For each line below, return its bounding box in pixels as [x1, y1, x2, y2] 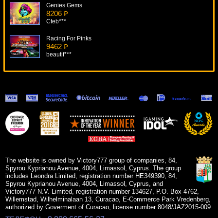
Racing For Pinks [46, 35, 91, 42]
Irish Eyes [46, 101, 72, 109]
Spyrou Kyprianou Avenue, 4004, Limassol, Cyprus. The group [5, 164, 182, 172]
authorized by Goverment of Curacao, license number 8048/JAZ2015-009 [5, 203, 211, 211]
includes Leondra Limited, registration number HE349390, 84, [5, 172, 178, 180]
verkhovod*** [46, 117, 81, 125]
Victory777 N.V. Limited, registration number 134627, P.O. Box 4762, [5, 188, 200, 196]
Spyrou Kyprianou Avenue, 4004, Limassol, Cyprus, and [5, 180, 163, 188]
